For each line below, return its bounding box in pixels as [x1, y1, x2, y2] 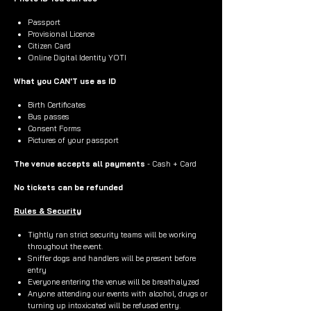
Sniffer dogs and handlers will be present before [28, 253, 196, 263]
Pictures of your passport [28, 135, 119, 145]
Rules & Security [14, 206, 81, 216]
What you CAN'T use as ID [14, 76, 116, 86]
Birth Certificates [28, 100, 86, 110]
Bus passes [28, 112, 69, 121]
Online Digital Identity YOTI [28, 53, 128, 62]
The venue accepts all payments [14, 159, 145, 169]
